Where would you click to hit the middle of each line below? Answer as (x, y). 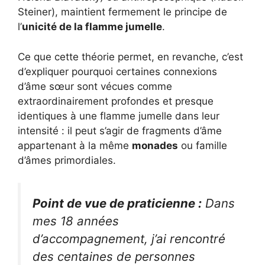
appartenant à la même (75, 145)
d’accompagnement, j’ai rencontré (129, 239)
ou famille (203, 145)
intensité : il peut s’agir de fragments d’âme (120, 130)
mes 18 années (76, 221)
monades (155, 145)
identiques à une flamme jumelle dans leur (119, 116)
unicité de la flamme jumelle (92, 27)
